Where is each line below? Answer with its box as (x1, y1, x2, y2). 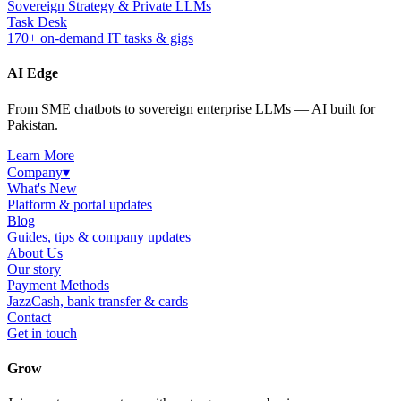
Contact (7, 309, 51, 325)
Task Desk (7, 14, 67, 30)
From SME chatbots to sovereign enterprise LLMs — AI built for (7, 100, 375, 116)
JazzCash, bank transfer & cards (7, 293, 188, 309)
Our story (7, 260, 61, 277)
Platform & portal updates (7, 196, 152, 212)
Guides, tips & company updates (7, 228, 191, 244)
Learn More (7, 147, 74, 163)
